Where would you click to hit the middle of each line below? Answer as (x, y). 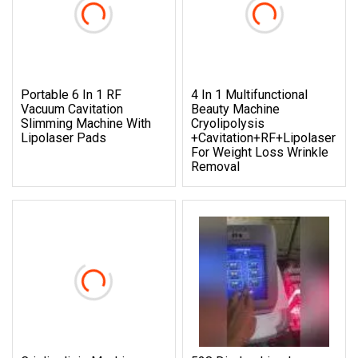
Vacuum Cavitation (72, 109)
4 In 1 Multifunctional (250, 94)
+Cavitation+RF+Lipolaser (264, 137)
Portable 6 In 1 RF (71, 94)
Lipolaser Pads (64, 137)
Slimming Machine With (86, 123)
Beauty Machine (236, 109)
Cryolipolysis (228, 123)
